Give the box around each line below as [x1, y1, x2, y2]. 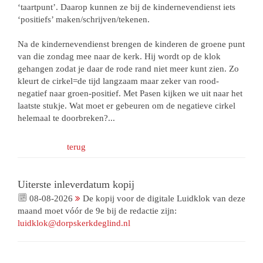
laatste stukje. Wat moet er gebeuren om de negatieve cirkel [18, 101, 235, 110]
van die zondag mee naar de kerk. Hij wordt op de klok [18, 52, 221, 61]
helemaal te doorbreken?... [18, 113, 115, 123]
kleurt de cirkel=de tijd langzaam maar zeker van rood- [18, 76, 219, 86]
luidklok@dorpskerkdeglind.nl [18, 218, 130, 228]
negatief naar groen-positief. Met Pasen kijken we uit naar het [18, 89, 242, 98]
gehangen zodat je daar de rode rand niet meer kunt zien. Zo [18, 64, 239, 73]
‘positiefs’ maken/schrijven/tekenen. [18, 15, 150, 24]
